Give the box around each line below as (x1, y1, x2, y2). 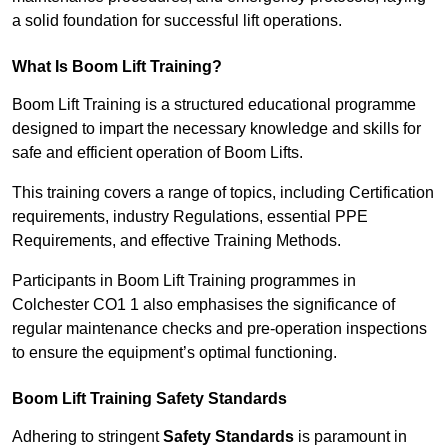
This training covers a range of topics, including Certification (12, 184, 434, 202)
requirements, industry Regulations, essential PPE (12, 208, 368, 226)
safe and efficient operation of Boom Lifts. (12, 144, 303, 162)
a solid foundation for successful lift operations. (12, 12, 342, 30)
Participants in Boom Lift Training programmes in (12, 272, 356, 290)
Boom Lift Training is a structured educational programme (12, 96, 416, 114)
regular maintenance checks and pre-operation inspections (12, 320, 427, 338)
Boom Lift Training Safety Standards (12, 390, 287, 408)
